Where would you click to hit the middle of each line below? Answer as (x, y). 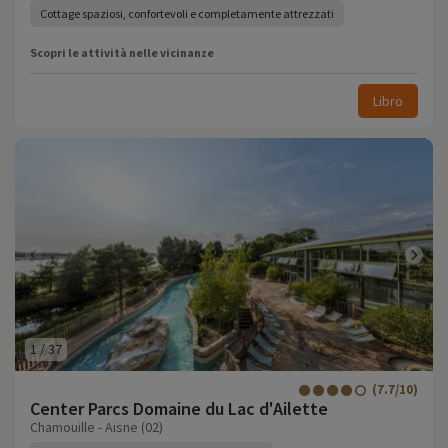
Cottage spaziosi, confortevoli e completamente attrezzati (187, 13)
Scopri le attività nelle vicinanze (122, 52)
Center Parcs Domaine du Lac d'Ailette (179, 408)
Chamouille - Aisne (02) (96, 427)
